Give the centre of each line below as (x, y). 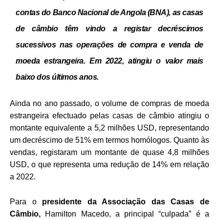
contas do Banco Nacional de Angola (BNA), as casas (109, 12)
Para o (26, 201)
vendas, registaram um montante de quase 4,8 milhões (109, 152)
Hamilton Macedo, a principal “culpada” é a (125, 214)
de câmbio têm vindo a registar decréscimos (109, 28)
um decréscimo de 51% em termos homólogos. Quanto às (109, 140)
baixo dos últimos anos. (57, 77)
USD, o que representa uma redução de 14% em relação (109, 164)
